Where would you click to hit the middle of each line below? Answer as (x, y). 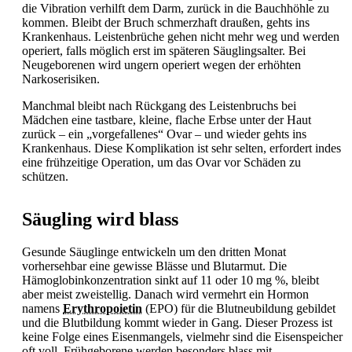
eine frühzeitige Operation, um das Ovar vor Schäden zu (161, 162)
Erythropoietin (103, 309)
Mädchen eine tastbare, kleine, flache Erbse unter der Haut (167, 119)
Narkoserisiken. (61, 79)
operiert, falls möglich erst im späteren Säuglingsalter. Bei (164, 50)
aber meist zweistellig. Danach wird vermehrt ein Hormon (165, 295)
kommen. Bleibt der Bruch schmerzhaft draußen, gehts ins (166, 22)
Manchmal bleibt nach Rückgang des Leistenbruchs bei (159, 105)
